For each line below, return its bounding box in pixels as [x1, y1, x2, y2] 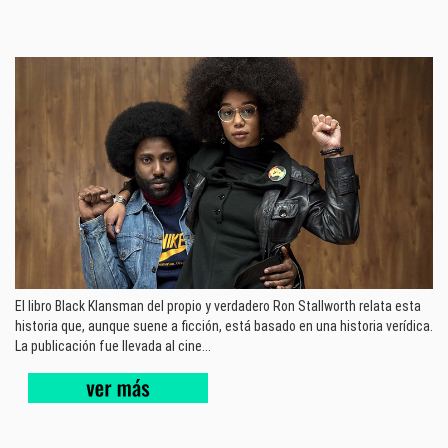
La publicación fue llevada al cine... [15, 337, 211, 354]
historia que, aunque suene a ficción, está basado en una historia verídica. [15, 317, 433, 334]
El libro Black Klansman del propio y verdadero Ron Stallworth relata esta [15, 297, 421, 314]
